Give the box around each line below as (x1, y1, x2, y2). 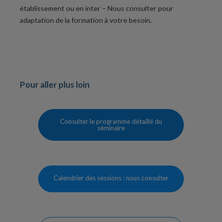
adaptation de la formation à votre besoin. (20, 16, 152, 25)
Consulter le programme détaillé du (59, 117, 162, 126)
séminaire (97, 124, 125, 132)
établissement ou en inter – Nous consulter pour (20, 4, 173, 13)
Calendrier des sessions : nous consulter (53, 174, 168, 182)
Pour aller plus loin (20, 79, 90, 90)
